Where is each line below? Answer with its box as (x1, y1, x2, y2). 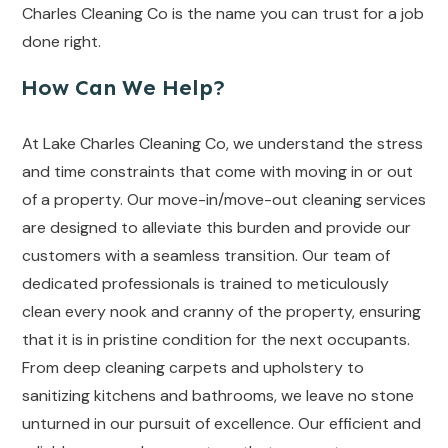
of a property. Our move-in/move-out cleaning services (22, 189, 426, 210)
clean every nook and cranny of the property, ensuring (22, 301, 421, 322)
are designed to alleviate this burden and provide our (22, 217, 411, 238)
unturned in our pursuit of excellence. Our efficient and (22, 413, 421, 434)
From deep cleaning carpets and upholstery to (22, 357, 364, 378)
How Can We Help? (21, 74, 226, 101)
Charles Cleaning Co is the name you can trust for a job (22, 3, 424, 24)
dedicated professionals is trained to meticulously (22, 273, 389, 294)
